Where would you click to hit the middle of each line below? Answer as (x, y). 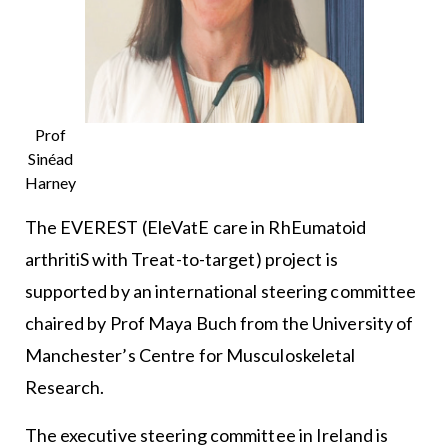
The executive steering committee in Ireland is (206, 435)
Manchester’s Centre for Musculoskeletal (190, 355)
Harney (50, 182)
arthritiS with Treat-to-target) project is (181, 259)
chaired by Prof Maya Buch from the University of (219, 323)
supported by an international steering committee (220, 291)
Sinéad (50, 158)
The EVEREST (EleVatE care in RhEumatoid (195, 227)
